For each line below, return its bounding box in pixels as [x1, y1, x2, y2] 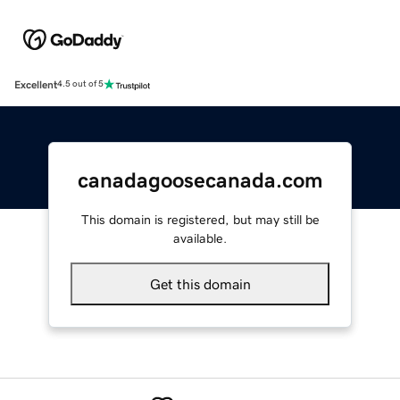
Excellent [14, 79, 57, 90]
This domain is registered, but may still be [80, 212, 320, 226]
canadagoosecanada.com [77, 169, 323, 191]
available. [173, 231, 227, 245]
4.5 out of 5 [57, 79, 104, 89]
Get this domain [149, 276, 251, 291]
